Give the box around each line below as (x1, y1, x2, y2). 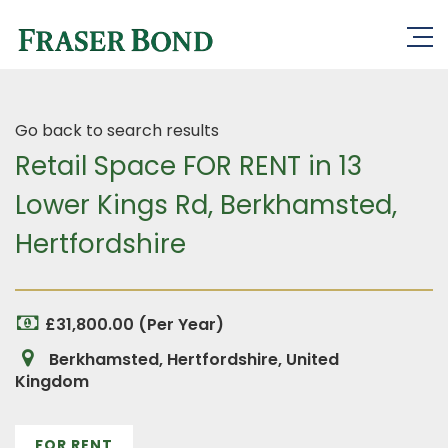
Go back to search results (15, 119, 219, 142)
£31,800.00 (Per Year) (45, 313, 224, 336)
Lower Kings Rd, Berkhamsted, (15, 187, 397, 223)
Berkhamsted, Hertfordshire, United (45, 348, 339, 371)
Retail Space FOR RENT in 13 (15, 148, 362, 184)
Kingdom (15, 370, 89, 393)
